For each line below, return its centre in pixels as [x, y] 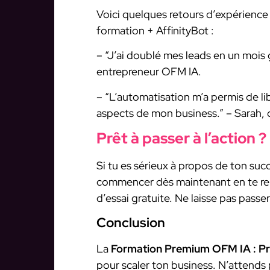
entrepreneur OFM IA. [149, 72]
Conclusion [131, 222]
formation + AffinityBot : [155, 31]
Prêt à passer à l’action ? [181, 139]
